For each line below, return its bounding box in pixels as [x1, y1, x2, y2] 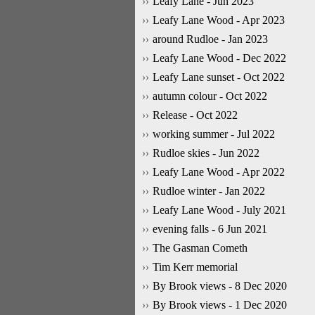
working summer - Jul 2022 [153, 128, 275, 140]
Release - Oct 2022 [153, 109, 238, 121]
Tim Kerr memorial [153, 261, 238, 273]
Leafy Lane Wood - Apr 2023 [153, 14, 285, 26]
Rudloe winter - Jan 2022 [153, 185, 265, 197]
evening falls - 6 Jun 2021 [153, 223, 267, 235]
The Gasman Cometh [153, 242, 247, 254]
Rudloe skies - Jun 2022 [153, 147, 259, 159]
